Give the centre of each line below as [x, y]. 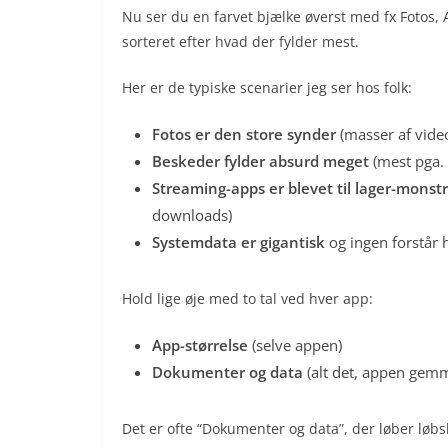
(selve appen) [295, 345]
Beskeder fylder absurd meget [260, 161]
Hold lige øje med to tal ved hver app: [247, 299]
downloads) [192, 215]
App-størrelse [200, 345]
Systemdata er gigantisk [238, 242]
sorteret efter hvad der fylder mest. [240, 42]
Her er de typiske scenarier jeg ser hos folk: [267, 88]
